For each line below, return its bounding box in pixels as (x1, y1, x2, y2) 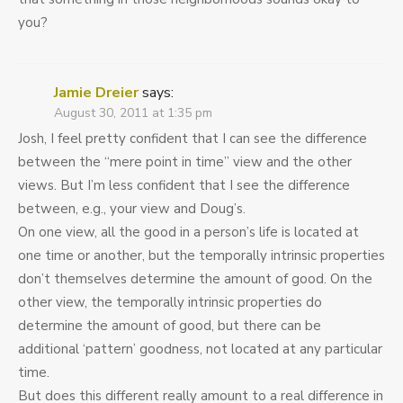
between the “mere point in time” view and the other (18, 153, 352, 172)
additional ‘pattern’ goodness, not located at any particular (18, 340, 382, 359)
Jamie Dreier (54, 83, 139, 103)
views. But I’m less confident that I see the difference (18, 176, 350, 195)
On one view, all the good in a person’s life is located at (18, 223, 359, 242)
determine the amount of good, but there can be (18, 317, 321, 336)
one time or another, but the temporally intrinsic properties (18, 246, 385, 265)
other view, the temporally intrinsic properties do (18, 293, 322, 312)
